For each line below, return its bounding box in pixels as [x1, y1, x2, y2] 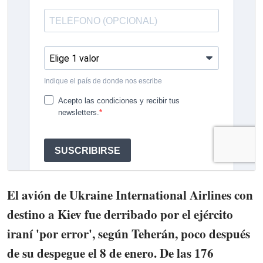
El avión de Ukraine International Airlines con [7, 186, 253, 204]
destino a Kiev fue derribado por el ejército [7, 205, 233, 223]
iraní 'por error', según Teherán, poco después [7, 224, 250, 242]
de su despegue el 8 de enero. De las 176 [7, 244, 214, 262]
